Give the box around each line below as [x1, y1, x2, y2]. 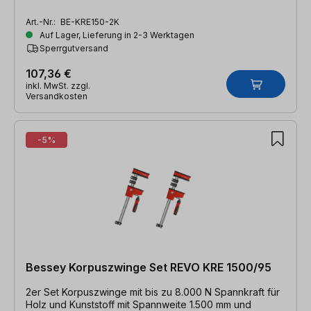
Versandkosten [26, 90, 87, 101]
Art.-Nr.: [26, 16, 58, 27]
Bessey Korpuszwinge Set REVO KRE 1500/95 [26, 260, 271, 274]
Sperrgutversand [40, 42, 108, 53]
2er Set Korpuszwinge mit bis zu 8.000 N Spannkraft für [26, 285, 280, 298]
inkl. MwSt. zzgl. [26, 80, 90, 91]
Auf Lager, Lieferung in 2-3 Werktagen [37, 29, 194, 40]
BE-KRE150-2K [60, 16, 119, 27]
